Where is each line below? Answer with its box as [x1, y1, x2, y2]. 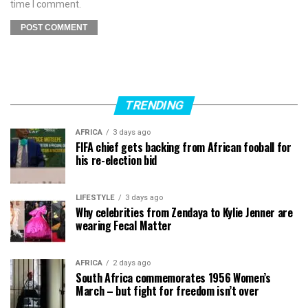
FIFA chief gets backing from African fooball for [76, 138, 291, 155]
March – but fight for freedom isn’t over [76, 282, 259, 299]
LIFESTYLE [76, 192, 115, 202]
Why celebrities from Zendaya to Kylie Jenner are [76, 203, 293, 221]
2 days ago [113, 258, 151, 267]
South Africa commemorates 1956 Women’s [76, 269, 271, 286]
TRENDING [122, 98, 186, 112]
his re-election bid [76, 151, 157, 168]
